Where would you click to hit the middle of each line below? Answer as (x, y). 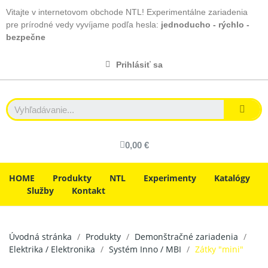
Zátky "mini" (219, 249)
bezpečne (26, 37)
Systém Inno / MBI (145, 249)
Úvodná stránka (40, 237)
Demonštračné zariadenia (186, 237)
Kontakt (89, 191)
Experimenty (170, 178)
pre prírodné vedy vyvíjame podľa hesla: (83, 25)
